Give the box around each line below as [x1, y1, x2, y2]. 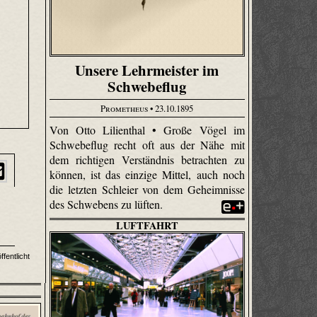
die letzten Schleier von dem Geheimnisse [50, 181, 245, 197]
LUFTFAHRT [115, 217, 178, 233]
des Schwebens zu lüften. [50, 196, 166, 212]
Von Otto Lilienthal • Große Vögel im [50, 122, 245, 137]
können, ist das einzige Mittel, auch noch [50, 166, 245, 182]
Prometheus [100, 102, 149, 115]
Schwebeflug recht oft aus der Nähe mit [50, 137, 245, 152]
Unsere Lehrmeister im [75, 59, 219, 81]
